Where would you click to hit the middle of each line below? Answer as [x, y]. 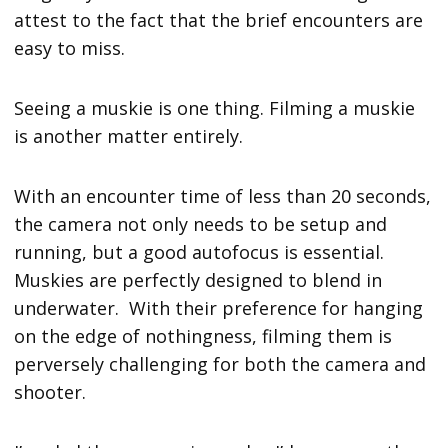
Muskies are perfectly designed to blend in [198, 280]
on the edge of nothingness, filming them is [203, 336]
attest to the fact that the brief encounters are [219, 20]
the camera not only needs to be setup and [201, 224]
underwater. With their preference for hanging [219, 308]
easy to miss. [72, 48]
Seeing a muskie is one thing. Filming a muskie [215, 108]
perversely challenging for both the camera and [220, 364]
